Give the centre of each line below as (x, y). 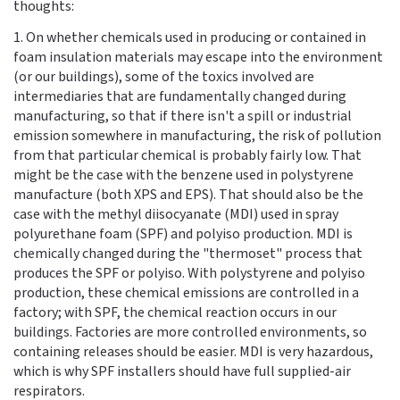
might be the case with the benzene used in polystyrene (183, 175)
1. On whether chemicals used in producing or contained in (190, 37)
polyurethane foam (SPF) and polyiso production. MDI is (183, 233)
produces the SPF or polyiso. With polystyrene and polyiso (189, 273)
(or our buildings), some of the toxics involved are (164, 76)
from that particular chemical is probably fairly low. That (187, 155)
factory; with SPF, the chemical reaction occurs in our (175, 312)
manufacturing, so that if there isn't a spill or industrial (183, 116)
